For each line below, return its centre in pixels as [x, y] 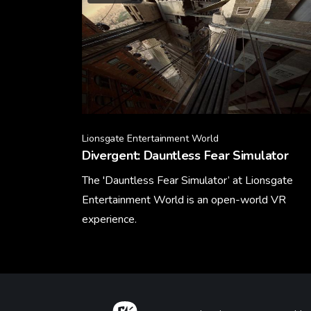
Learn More [109, 256]
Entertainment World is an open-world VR [184, 200]
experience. [109, 220]
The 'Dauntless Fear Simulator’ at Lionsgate [187, 181]
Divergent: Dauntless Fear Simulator [185, 156]
